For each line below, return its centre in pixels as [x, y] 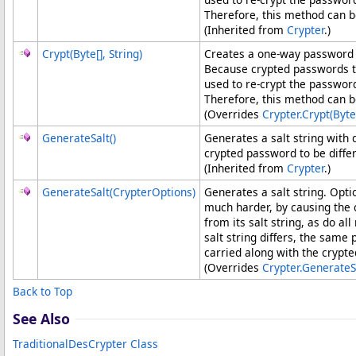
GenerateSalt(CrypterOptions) [119, 192]
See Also [41, 319]
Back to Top [43, 291]
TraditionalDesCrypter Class [85, 344]
